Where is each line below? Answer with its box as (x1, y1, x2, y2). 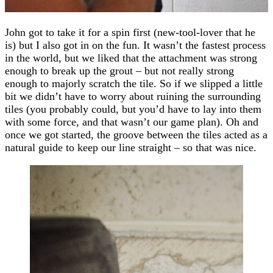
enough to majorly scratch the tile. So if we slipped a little (5, 77, 263, 90)
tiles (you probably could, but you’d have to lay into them (5, 102, 261, 115)
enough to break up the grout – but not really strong (5, 64, 234, 77)
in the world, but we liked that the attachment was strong (5, 51, 257, 64)
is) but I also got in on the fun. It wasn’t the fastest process (5, 38, 266, 51)
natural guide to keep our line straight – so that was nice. (5, 141, 257, 154)
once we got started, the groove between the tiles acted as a (5, 128, 268, 141)
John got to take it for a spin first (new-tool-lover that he (5, 26, 255, 38)
